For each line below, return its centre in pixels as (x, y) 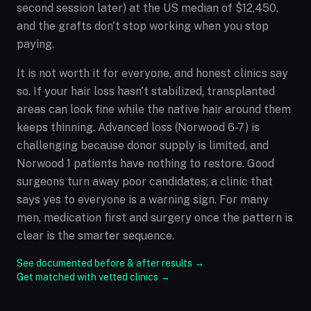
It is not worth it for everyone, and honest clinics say (152, 73)
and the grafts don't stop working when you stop (143, 26)
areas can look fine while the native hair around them (154, 109)
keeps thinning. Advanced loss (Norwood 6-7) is (138, 127)
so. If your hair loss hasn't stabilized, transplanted (146, 91)
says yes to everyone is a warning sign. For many (143, 200)
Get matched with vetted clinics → (93, 277)
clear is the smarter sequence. (95, 236)
